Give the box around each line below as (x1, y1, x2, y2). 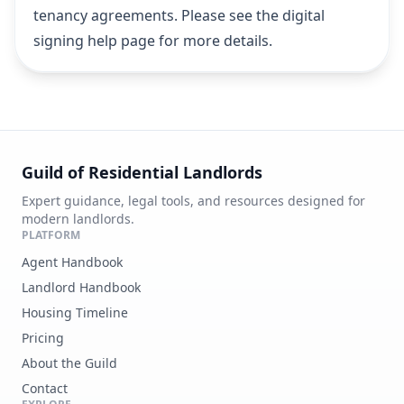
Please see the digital (181, 5, 325, 25)
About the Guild (22, 354, 117, 372)
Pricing (22, 329, 64, 346)
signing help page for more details (33, 31, 269, 50)
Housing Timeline (22, 304, 128, 321)
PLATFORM (22, 227, 80, 243)
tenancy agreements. (33, 5, 181, 25)
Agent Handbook (22, 253, 123, 271)
